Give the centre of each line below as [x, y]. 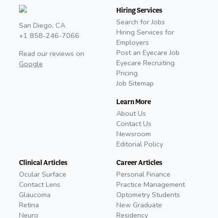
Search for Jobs [141, 22]
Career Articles [139, 163]
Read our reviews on [52, 54]
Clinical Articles [43, 163]
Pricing [127, 73]
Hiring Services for [145, 32]
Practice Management [151, 185]
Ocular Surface [43, 174]
